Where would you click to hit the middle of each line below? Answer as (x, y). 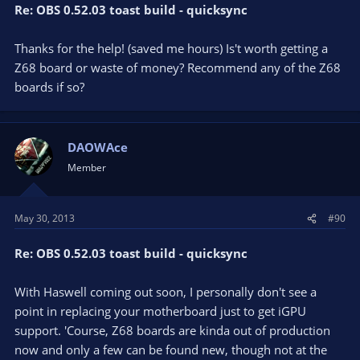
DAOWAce (98, 147)
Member (87, 167)
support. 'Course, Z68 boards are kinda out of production (172, 330)
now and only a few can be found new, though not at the (171, 350)
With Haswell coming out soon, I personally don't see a (166, 292)
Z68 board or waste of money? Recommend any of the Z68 (178, 67)
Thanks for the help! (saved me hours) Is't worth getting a (171, 48)
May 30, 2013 (45, 218)
